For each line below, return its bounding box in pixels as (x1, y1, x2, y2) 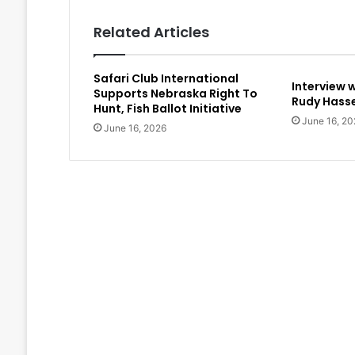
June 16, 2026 (103, 122, 166, 135)
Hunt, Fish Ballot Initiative (93, 101, 242, 117)
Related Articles (93, 22, 209, 43)
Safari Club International (93, 71, 239, 87)
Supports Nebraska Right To (93, 86, 258, 102)
